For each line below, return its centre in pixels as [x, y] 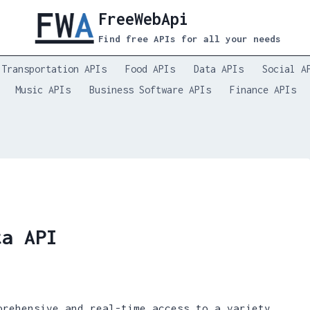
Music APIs [43, 89]
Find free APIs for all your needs [190, 39]
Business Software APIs [150, 89]
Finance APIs [263, 89]
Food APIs [150, 69]
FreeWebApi [144, 19]
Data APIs [219, 69]
